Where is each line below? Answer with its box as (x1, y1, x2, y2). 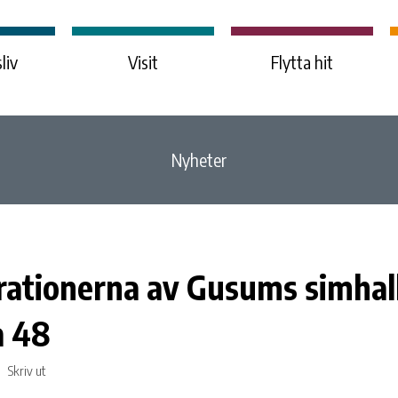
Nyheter (171, 148, 227, 171)
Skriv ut (5, 362, 45, 378)
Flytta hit (270, 51, 333, 73)
